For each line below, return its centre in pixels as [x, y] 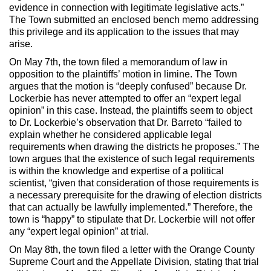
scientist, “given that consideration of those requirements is [134, 183]
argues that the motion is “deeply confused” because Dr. [128, 86]
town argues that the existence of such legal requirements [132, 158]
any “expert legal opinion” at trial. [79, 231]
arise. [21, 44]
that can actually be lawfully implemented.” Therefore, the [131, 207]
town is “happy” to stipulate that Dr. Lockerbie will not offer [132, 219]
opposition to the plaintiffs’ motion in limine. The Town [123, 74]
